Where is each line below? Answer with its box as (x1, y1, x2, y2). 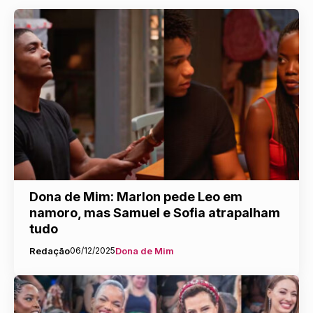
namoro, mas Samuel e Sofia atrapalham (29, 205, 280, 220)
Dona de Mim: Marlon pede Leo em (29, 189, 242, 204)
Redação (29, 245, 70, 256)
